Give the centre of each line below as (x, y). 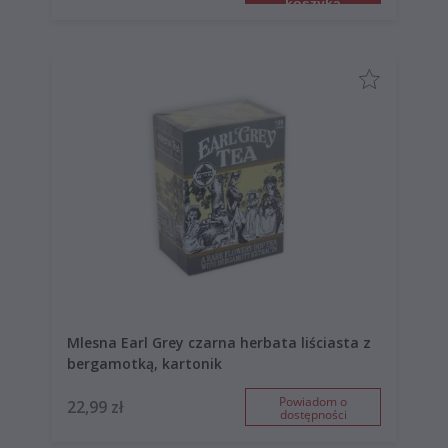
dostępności (313, 414)
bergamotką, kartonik (144, 363)
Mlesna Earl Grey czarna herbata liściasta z (219, 342)
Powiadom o (313, 401)
